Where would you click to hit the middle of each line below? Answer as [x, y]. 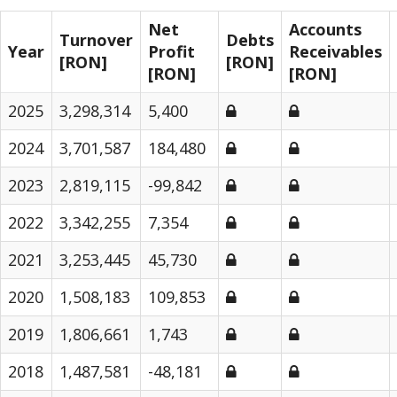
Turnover [96, 40]
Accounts [325, 29]
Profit [171, 51]
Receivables [335, 51]
